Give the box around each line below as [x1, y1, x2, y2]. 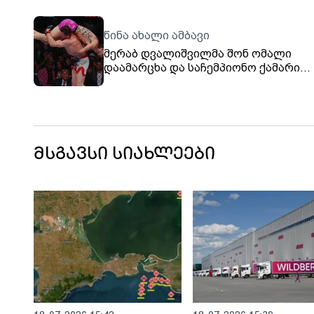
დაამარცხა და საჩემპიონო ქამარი [104, 61, 300, 75]
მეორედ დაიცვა [104, 75, 194, 89]
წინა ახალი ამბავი [104, 29, 210, 43]
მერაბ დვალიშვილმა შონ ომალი [104, 47, 292, 61]
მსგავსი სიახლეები [34, 146, 215, 165]
